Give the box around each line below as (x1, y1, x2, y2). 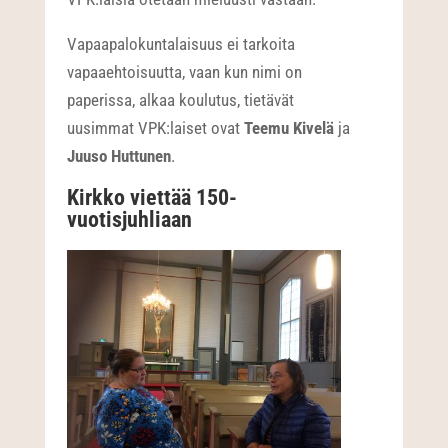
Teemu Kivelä (244, 118, 335, 139)
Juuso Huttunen (67, 146, 172, 167)
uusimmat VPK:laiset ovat (67, 118, 245, 139)
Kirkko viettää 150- (67, 185, 238, 211)
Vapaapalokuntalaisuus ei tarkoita (67, 34, 296, 55)
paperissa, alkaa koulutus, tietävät (67, 90, 295, 111)
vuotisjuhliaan (67, 207, 193, 233)
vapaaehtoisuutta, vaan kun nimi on (67, 62, 303, 83)
